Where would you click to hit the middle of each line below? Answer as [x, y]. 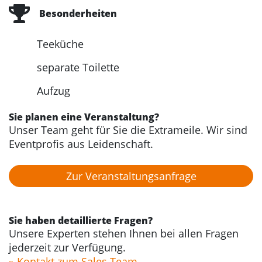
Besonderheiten [78, 13]
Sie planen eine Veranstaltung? [84, 117]
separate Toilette [78, 68]
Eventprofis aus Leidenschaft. [81, 144]
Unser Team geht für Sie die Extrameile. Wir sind [128, 130]
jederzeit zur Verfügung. [67, 248]
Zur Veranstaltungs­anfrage [131, 176]
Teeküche [60, 44]
